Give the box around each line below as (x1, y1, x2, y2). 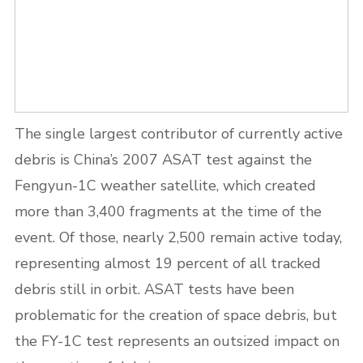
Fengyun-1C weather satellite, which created (15, 175, 316, 195)
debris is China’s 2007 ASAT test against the (15, 149, 312, 169)
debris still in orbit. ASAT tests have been (15, 279, 294, 299)
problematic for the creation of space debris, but (15, 305, 337, 325)
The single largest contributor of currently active (15, 123, 343, 143)
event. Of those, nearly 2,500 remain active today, (15, 227, 342, 247)
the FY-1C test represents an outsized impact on (15, 331, 340, 351)
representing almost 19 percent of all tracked (15, 253, 321, 273)
